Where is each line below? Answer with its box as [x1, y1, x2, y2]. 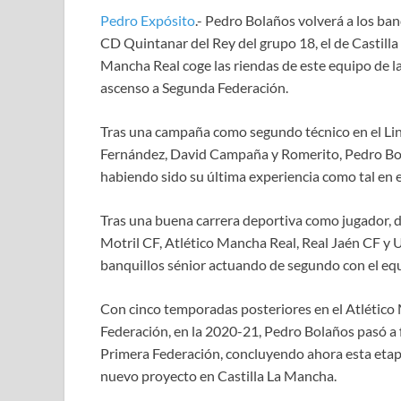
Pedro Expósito [100, 11, 195, 29]
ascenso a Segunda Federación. [100, 78, 288, 96]
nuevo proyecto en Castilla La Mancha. [100, 366, 337, 384]
